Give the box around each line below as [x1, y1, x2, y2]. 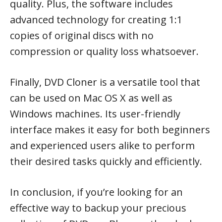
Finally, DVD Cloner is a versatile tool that [10, 75, 200, 89]
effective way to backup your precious [10, 201, 186, 215]
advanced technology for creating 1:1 [10, 13, 182, 26]
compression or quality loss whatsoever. [10, 45, 199, 58]
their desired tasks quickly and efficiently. [10, 155, 202, 168]
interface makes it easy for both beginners [10, 123, 210, 136]
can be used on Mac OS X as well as [10, 91, 172, 105]
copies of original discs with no [10, 29, 154, 42]
